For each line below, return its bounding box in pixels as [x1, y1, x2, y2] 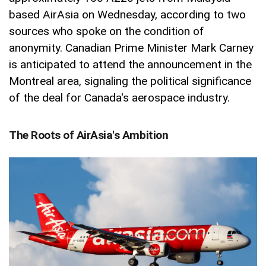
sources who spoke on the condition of [9, 24, 204, 38]
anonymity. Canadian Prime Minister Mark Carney [9, 40, 254, 55]
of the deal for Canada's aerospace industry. [9, 90, 230, 104]
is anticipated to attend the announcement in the [9, 57, 252, 71]
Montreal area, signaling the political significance [9, 74, 251, 88]
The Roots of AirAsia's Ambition [9, 128, 169, 142]
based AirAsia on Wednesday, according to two [9, 7, 246, 21]
